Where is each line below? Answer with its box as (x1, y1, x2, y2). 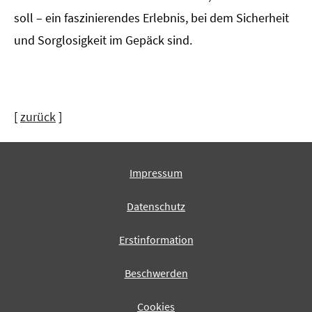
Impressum (130, 166, 182, 180)
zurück (20, 109, 56, 125)
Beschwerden (124, 266, 188, 281)
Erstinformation (118, 233, 194, 247)
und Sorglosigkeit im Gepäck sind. (14, 32, 192, 49)
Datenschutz (127, 199, 185, 214)
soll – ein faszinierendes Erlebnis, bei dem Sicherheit (14, 10, 289, 26)
